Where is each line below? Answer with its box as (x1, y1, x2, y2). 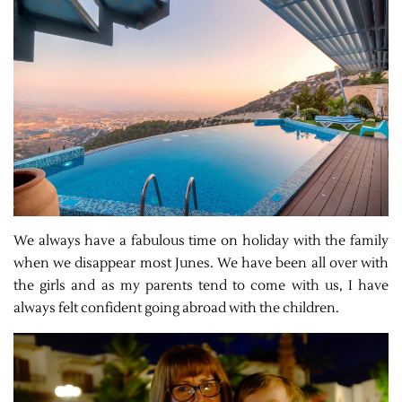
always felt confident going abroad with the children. (13, 299, 339, 317)
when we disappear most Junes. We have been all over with (13, 254, 389, 272)
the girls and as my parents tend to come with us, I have (13, 276, 389, 294)
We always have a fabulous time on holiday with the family (13, 232, 389, 249)
